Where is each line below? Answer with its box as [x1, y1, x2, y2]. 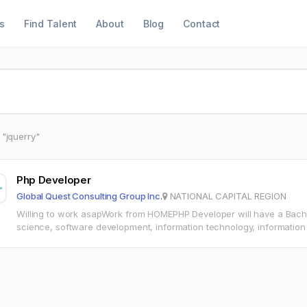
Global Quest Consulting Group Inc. [16, 191, 162, 201]
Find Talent [23, 17, 77, 29]
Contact [183, 17, 221, 29]
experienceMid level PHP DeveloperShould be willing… [16, 234, 245, 245]
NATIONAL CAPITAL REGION [167, 191, 286, 201]
